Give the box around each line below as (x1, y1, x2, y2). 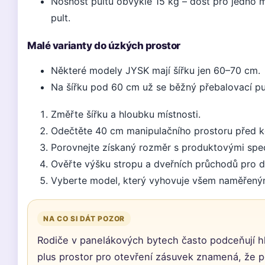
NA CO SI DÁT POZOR (43, 214, 125, 223)
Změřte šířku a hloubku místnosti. (51, 108, 201, 120)
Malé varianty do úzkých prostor (27, 40, 180, 51)
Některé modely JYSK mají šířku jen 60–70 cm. (51, 64, 260, 76)
